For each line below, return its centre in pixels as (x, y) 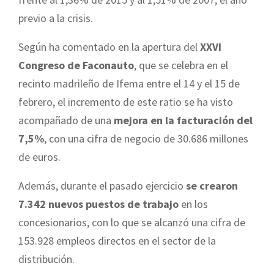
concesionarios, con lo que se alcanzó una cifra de (132, 222)
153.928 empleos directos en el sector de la (117, 240)
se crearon (211, 185)
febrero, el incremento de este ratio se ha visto (126, 102)
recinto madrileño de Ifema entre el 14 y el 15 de (129, 83)
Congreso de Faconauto (76, 65)
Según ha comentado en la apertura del (109, 46)
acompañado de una (66, 120)
